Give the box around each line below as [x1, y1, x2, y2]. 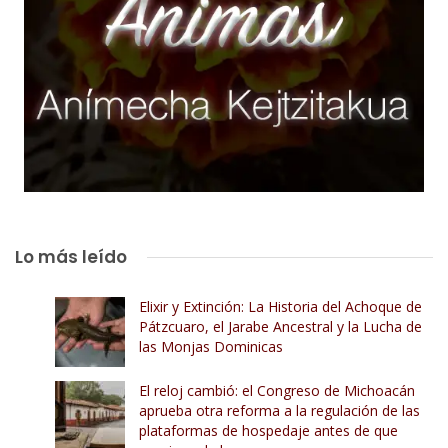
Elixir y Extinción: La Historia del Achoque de [139, 297, 422, 317]
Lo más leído [15, 245, 127, 270]
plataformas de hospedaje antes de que [139, 421, 398, 441]
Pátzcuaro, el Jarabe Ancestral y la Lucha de [139, 317, 422, 337]
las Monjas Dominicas [139, 337, 283, 357]
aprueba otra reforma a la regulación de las [139, 401, 420, 421]
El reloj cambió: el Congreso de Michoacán [139, 381, 415, 401]
